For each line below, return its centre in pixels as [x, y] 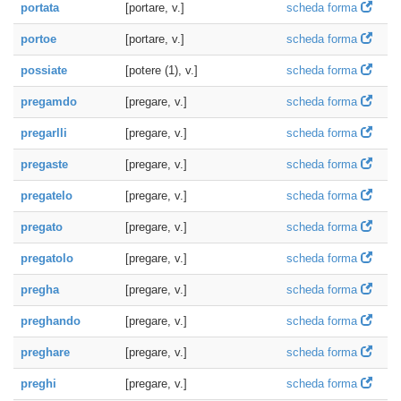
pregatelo [47, 196]
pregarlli [44, 133]
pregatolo [47, 258]
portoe [38, 39]
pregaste [44, 164]
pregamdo [49, 102]
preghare [45, 352]
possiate [44, 70]
